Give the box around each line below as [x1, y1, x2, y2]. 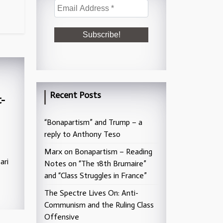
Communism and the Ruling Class [44, 200, 154, 210]
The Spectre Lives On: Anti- [44, 188, 138, 198]
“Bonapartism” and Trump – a [44, 117, 142, 127]
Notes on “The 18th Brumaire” [44, 159, 146, 168]
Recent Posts [50, 90, 101, 101]
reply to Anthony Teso [44, 129, 120, 139]
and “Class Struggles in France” [44, 171, 147, 180]
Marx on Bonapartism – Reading [44, 147, 152, 156]
